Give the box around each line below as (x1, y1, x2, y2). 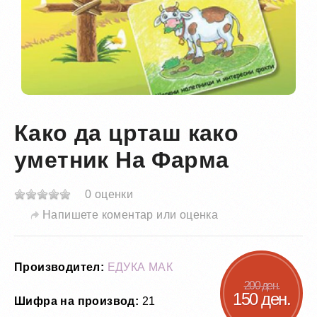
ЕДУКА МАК (107, 261, 173, 273)
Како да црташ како (14, 120, 239, 146)
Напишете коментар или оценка (42, 209, 219, 221)
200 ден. (243, 279, 279, 292)
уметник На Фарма (14, 147, 229, 173)
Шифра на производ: (14, 295, 139, 307)
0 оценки (85, 188, 134, 201)
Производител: (14, 261, 105, 273)
